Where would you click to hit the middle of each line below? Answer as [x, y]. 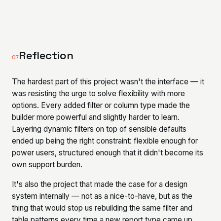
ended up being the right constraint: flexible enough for [105, 141]
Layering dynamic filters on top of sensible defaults [99, 129]
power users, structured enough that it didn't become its [108, 153]
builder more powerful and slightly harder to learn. [96, 117]
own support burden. [47, 165]
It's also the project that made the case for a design [100, 184]
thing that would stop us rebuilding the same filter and [102, 208]
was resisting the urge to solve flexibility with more [98, 93]
